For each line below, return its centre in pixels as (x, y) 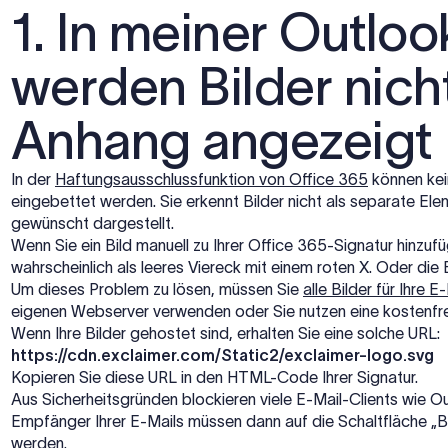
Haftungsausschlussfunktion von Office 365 (211, 178)
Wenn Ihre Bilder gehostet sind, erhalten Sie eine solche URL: (225, 332)
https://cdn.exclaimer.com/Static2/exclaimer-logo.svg (222, 354)
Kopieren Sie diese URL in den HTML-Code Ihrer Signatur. (214, 376)
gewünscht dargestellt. (92, 222)
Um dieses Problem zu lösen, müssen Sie (157, 288)
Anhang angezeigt (222, 140)
